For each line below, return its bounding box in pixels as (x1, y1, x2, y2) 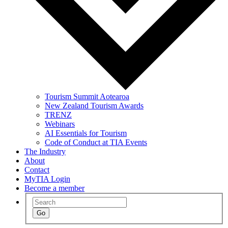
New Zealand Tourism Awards (45, 101, 144, 110)
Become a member (24, 183, 84, 192)
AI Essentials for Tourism (45, 128, 127, 137)
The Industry (24, 147, 66, 156)
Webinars (45, 119, 75, 128)
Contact (24, 165, 49, 174)
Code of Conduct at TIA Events (45, 137, 147, 147)
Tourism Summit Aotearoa (45, 92, 129, 101)
